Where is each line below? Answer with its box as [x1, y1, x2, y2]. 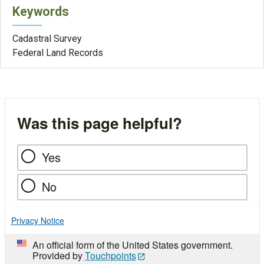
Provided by [32, 248, 85, 262]
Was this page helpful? [16, 111, 182, 134]
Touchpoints [84, 248, 136, 262]
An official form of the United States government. [32, 237, 233, 252]
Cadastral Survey [12, 33, 82, 45]
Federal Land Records [12, 47, 103, 59]
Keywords [12, 4, 69, 19]
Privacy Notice [11, 214, 64, 226]
